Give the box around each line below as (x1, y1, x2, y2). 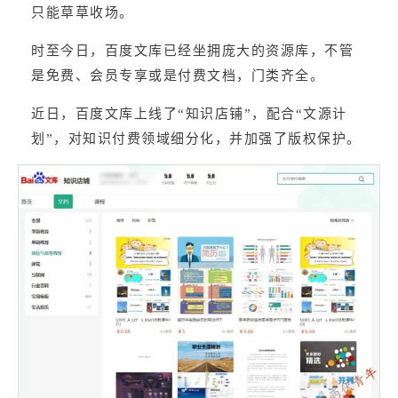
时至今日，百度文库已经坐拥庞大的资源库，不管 (31, 43, 354, 58)
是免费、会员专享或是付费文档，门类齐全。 (31, 68, 324, 83)
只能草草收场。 (31, 4, 134, 20)
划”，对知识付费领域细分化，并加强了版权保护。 (31, 131, 362, 147)
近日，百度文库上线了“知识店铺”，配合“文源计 (31, 106, 347, 121)
